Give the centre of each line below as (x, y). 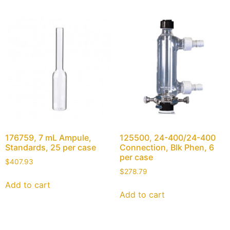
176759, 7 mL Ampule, (48, 138)
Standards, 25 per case (51, 148)
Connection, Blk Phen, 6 (167, 148)
